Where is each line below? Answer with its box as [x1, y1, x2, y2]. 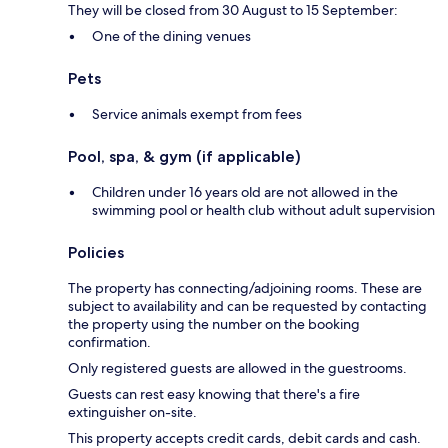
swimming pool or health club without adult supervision [92, 200, 435, 219]
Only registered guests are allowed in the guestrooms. [68, 358, 407, 377]
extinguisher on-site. [68, 402, 197, 421]
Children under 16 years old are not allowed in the [92, 182, 398, 201]
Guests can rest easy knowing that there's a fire [68, 384, 360, 403]
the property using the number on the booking [68, 314, 360, 333]
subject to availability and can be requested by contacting [68, 296, 427, 315]
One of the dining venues [92, 26, 251, 45]
